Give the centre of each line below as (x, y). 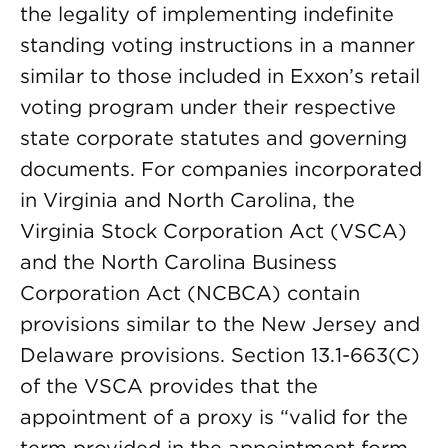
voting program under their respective (208, 107)
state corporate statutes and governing (213, 138)
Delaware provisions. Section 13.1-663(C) (220, 355)
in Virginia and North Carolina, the (187, 200)
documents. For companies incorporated (221, 169)
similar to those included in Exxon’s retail (220, 76)
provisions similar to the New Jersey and (220, 324)
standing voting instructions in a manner (217, 45)
